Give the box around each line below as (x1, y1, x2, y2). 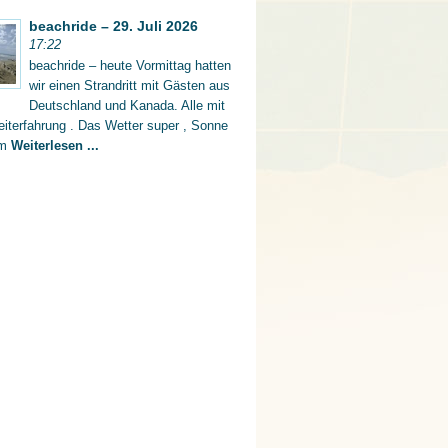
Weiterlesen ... (11, 138, 99, 153)
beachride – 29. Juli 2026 (29, 18, 198, 34)
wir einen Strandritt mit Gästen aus (29, 78, 230, 93)
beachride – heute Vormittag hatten (29, 58, 231, 73)
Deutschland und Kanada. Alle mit (29, 98, 225, 113)
